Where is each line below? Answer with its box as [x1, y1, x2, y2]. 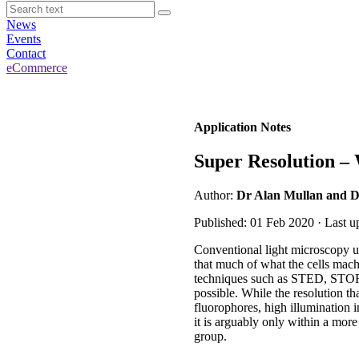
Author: [194, 188, 236, 202]
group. [194, 329, 227, 343]
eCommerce [6, 61, 67, 75]
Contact [6, 46, 46, 60]
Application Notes [194, 120, 291, 134]
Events [6, 32, 41, 46]
